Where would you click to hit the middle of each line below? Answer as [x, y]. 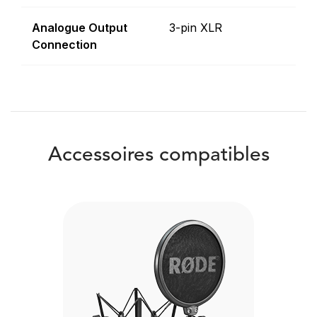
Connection [64, 45]
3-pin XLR [196, 28]
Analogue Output [80, 28]
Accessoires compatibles [158, 156]
